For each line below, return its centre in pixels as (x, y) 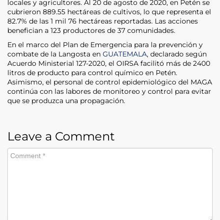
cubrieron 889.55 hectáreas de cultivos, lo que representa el (109, 12)
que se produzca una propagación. (66, 100)
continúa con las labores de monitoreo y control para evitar (109, 91)
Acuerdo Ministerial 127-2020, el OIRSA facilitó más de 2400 (109, 63)
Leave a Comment (61, 136)
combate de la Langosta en (55, 54)
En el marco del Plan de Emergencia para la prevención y (105, 44)
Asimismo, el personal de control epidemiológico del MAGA (110, 82)
